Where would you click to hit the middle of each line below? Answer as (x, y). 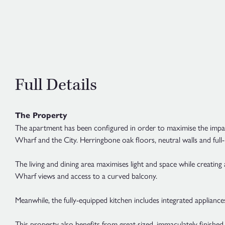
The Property (41, 115)
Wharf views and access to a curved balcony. (86, 176)
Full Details (56, 85)
